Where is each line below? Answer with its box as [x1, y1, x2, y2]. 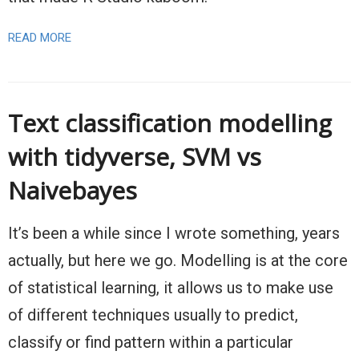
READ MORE [8, 30, 71, 46]
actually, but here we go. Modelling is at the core [8, 251, 348, 271]
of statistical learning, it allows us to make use [8, 278, 333, 298]
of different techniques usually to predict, [8, 305, 298, 325]
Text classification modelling [8, 107, 332, 140]
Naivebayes [8, 174, 137, 208]
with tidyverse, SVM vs [8, 140, 261, 174]
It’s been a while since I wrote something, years [8, 224, 340, 244]
